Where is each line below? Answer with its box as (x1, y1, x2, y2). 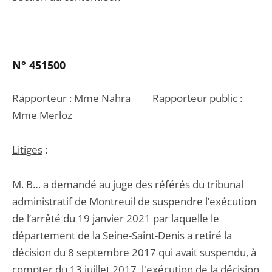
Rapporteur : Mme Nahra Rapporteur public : (12, 91, 242, 105)
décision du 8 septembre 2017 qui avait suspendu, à (12, 245, 256, 259)
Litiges (12, 143, 42, 157)
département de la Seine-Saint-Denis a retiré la (12, 228, 232, 242)
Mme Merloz (12, 108, 72, 122)
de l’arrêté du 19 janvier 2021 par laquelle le (12, 211, 219, 225)
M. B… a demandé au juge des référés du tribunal (12, 177, 243, 191)
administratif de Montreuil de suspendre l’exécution (12, 194, 256, 208)
